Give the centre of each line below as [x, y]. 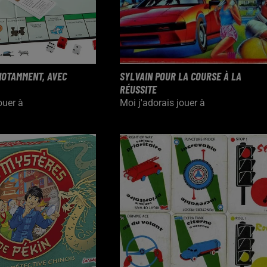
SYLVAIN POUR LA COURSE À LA [180, 76]
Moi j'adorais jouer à [162, 103]
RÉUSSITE [138, 89]
